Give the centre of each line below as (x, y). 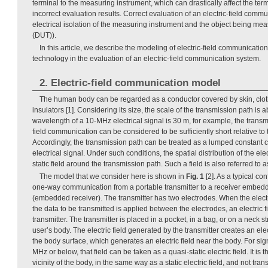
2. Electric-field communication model (130, 83)
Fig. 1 (195, 177)
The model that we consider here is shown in (113, 177)
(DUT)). (44, 36)
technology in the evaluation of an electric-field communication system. (147, 59)
